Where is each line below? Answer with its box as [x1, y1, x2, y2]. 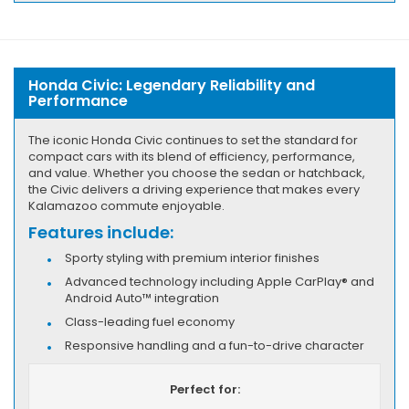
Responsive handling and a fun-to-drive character [65, 336, 364, 354]
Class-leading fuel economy [65, 312, 235, 330]
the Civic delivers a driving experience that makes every [28, 180, 360, 198]
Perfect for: [169, 380, 240, 398]
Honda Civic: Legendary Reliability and [28, 74, 315, 96]
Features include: [28, 220, 173, 244]
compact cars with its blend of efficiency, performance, [28, 147, 355, 165]
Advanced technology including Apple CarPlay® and [65, 272, 374, 290]
